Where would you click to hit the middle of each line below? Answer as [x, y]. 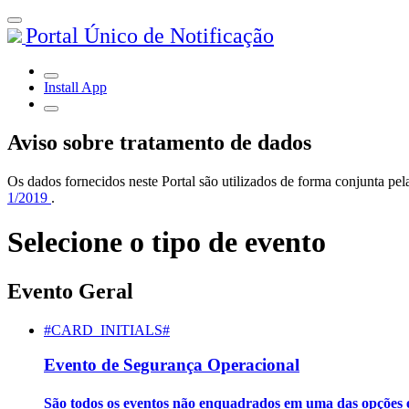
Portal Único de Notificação [150, 36]
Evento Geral [70, 291]
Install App [75, 87]
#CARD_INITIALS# [107, 330]
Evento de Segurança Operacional [172, 365]
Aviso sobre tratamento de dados [159, 142]
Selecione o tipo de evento [167, 242]
